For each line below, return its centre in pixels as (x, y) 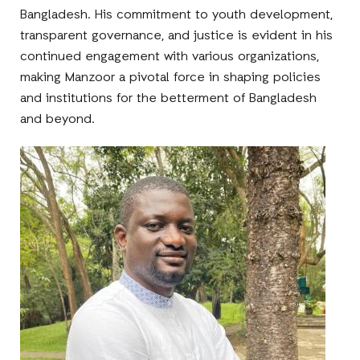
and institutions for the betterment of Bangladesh (169, 98)
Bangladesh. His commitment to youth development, (177, 15)
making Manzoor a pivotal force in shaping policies (171, 78)
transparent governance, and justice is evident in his (177, 36)
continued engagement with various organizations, (170, 57)
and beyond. (58, 119)
